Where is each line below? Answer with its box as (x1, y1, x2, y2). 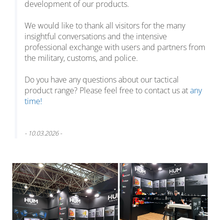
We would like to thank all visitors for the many (25, 20, 185, 31)
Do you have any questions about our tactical (25, 74, 179, 85)
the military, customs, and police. (25, 53, 138, 64)
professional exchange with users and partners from (25, 42, 205, 53)
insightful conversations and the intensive (25, 31, 167, 42)
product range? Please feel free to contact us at (25, 85, 188, 96)
